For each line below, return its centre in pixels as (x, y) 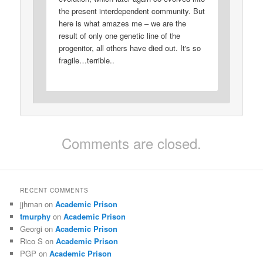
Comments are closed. (131, 143)
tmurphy (36, 217)
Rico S (32, 241)
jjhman (31, 204)
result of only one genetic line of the (120, 35)
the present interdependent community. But (132, 11)
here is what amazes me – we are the (123, 23)
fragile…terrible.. (87, 60)
